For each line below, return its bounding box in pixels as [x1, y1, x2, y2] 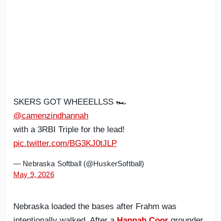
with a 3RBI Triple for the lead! [13, 125, 125, 134]
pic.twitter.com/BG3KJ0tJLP [13, 139, 117, 148]
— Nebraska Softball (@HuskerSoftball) [13, 159, 145, 168]
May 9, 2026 [13, 170, 54, 179]
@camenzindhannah [13, 111, 88, 120]
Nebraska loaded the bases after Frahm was [13, 202, 177, 211]
